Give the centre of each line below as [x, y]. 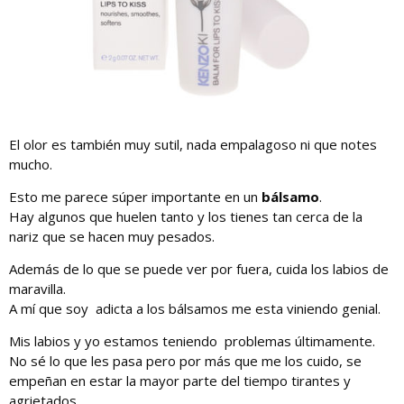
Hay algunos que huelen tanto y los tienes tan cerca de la [186, 217]
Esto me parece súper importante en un [135, 197]
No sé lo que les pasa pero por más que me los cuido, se [185, 361]
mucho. [31, 165]
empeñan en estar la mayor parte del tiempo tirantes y [180, 381]
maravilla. [37, 289]
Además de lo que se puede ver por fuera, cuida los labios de [199, 269]
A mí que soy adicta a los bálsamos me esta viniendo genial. [195, 309]
